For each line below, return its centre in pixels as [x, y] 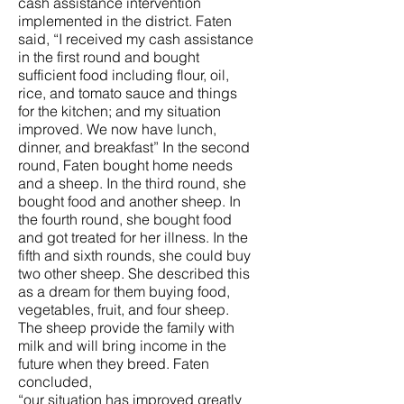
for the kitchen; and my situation [119, 111]
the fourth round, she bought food [125, 219]
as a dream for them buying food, [124, 291]
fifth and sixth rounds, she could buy [134, 255]
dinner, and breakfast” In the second [134, 147]
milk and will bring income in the [122, 345]
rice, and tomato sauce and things [128, 93]
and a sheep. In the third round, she [132, 183]
